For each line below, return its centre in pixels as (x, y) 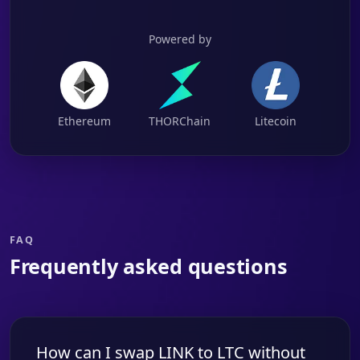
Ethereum (84, 121)
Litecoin (276, 121)
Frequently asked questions (149, 266)
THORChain (180, 121)
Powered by (180, 39)
